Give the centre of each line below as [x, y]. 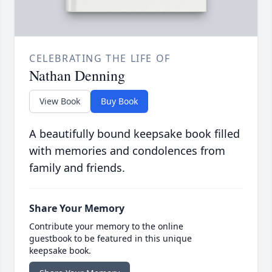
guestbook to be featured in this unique [110, 239]
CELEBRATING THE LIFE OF [100, 59]
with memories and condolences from [127, 151]
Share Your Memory [77, 209]
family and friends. [77, 168]
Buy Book [119, 101]
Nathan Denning [77, 76]
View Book [60, 101]
